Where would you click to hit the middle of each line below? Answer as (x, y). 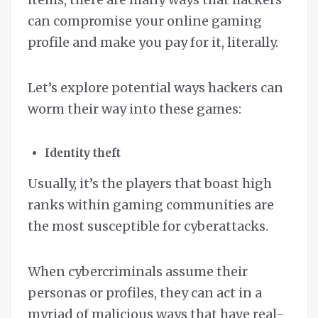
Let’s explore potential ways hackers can (155, 88)
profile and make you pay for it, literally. (153, 43)
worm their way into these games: (135, 109)
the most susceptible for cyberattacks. (148, 226)
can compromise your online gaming (145, 21)
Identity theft (83, 153)
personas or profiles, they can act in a (145, 293)
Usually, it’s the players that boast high (150, 184)
